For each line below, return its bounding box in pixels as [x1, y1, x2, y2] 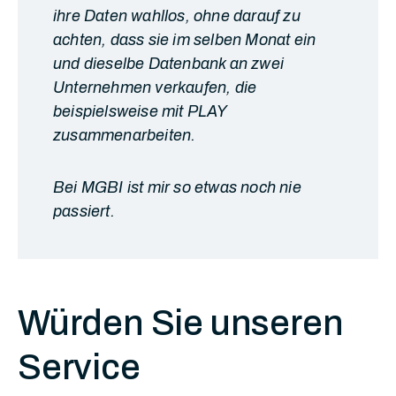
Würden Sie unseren [18, 304, 344, 342]
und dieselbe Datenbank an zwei [53, 55, 284, 72]
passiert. [53, 202, 115, 220]
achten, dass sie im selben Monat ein [53, 31, 316, 49]
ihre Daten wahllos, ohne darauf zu [53, 7, 301, 25]
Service [18, 348, 141, 386]
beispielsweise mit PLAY [53, 103, 227, 120]
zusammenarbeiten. [53, 126, 196, 144]
